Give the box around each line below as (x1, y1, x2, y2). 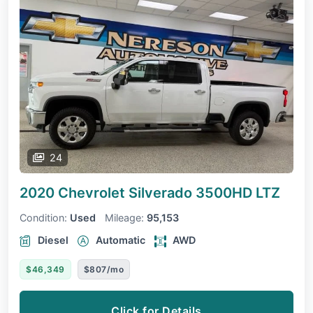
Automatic (96, 234, 145, 247)
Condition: (20, 212, 67, 224)
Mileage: (105, 212, 144, 224)
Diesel (38, 234, 68, 247)
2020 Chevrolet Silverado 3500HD (20, 184, 256, 202)
